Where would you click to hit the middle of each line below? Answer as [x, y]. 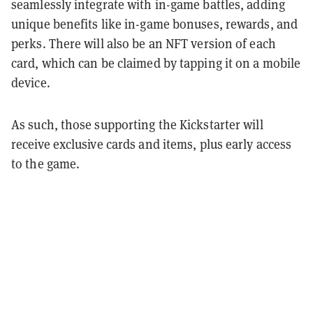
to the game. [46, 163]
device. [32, 82]
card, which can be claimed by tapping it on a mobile [156, 63]
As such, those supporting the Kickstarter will [137, 124]
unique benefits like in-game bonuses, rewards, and [155, 24]
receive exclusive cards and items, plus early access [152, 144]
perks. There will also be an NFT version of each [144, 43]
